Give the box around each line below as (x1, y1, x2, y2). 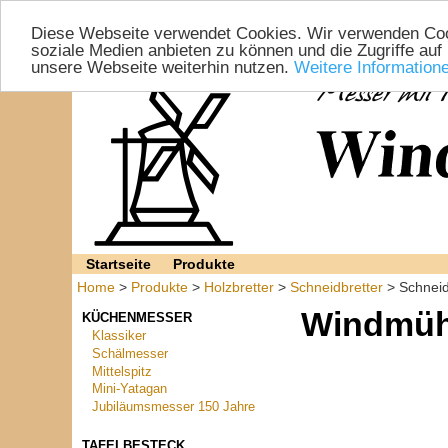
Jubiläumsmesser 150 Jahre (92, 400, 256, 415)
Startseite (86, 257, 152, 273)
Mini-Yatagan (92, 382, 168, 397)
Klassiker (92, 329, 147, 344)
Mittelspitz (92, 364, 153, 379)
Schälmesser (92, 346, 169, 361)
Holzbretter (204, 279, 274, 296)
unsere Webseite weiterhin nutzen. (31, 57, 294, 77)
